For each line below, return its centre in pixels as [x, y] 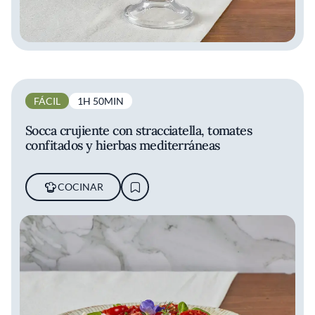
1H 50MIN [101, 101]
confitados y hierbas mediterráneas [123, 146]
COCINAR [80, 187]
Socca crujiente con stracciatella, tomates [139, 131]
